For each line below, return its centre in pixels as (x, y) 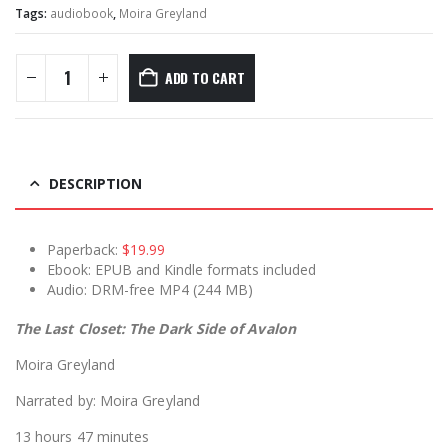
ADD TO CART (204, 77)
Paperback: (84, 249)
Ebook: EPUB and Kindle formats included (181, 269)
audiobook (81, 13)
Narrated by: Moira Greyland (107, 400)
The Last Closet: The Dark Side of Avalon (155, 328)
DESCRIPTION (95, 183)
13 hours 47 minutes (82, 436)
